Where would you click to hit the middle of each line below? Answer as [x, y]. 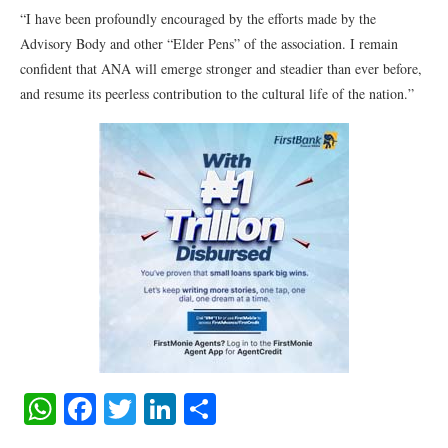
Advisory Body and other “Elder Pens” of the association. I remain [209, 43]
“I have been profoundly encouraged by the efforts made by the [198, 18]
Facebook [157, 408]
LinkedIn [234, 408]
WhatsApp [124, 408]
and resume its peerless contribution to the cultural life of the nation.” [217, 93]
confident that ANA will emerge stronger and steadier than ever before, [221, 68]
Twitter [182, 408]
